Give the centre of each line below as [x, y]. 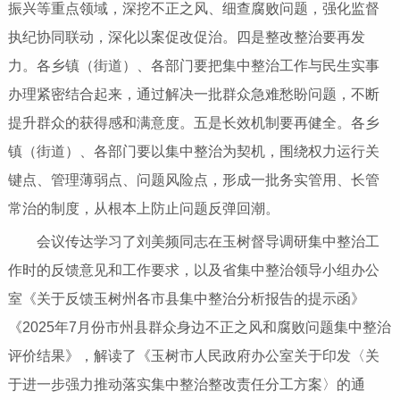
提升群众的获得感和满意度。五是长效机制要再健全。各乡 [193, 123]
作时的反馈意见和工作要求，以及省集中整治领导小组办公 [193, 271]
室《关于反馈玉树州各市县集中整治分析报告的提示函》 [186, 299]
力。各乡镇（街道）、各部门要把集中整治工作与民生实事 [193, 66]
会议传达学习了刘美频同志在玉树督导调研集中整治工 [193, 242]
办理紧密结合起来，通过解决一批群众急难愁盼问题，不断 [193, 95]
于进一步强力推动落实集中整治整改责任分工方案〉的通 [186, 385]
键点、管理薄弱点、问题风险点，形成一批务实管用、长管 [193, 180]
